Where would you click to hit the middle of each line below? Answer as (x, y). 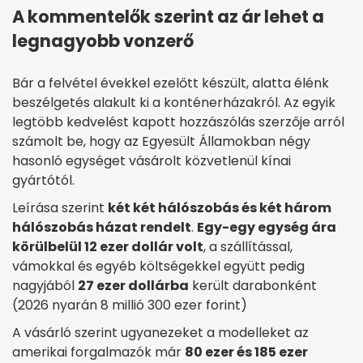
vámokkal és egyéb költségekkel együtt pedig (158, 266)
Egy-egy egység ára (267, 227)
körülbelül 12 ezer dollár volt (108, 246)
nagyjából (45, 285)
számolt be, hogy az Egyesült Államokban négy (161, 141)
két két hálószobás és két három (220, 207)
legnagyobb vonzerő (103, 41)
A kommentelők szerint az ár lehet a (168, 16)
